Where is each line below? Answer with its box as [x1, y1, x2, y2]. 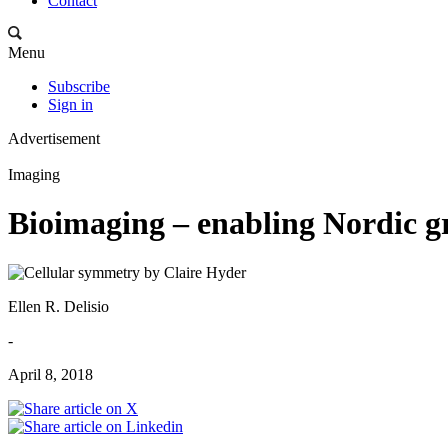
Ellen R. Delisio [8, 297, 109, 315]
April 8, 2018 [8, 365, 93, 383]
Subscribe [48, 78, 110, 95]
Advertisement [8, 130, 100, 147]
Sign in [48, 96, 93, 113]
